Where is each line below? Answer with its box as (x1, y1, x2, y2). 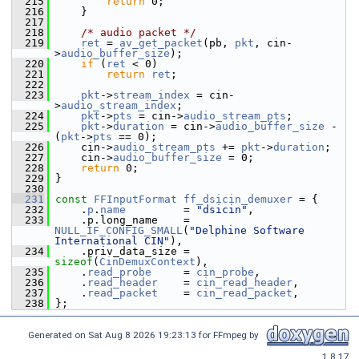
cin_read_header (196, 276, 292, 288)
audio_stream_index (61, 99, 176, 111)
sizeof (54, 256, 93, 268)
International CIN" (54, 235, 170, 247)
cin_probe (196, 266, 254, 278)
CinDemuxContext (99, 256, 196, 268)
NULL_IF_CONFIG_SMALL (54, 224, 183, 236)
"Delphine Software (189, 224, 305, 236)
